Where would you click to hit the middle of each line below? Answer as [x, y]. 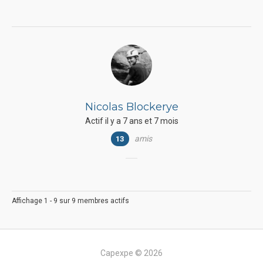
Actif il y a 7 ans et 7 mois [131, 121]
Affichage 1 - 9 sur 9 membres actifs [70, 201]
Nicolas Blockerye [131, 107]
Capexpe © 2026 [131, 253]
